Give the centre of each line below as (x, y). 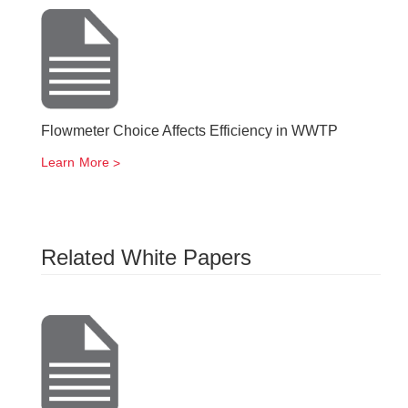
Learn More (75, 162)
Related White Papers (146, 257)
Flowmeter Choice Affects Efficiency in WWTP (189, 131)
